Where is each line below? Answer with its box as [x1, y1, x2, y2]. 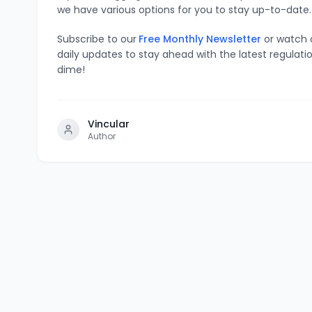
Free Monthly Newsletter [139, 31, 262, 46]
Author [88, 130, 116, 142]
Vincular [88, 116, 130, 131]
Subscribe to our [57, 31, 137, 46]
